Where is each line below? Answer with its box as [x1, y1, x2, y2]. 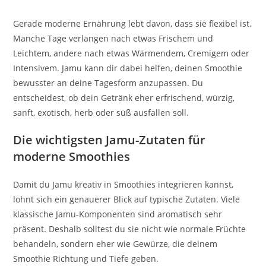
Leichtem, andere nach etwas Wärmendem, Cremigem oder [13, 47, 250, 59]
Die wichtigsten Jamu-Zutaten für [13, 131, 206, 148]
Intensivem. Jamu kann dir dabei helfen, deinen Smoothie [13, 62, 243, 74]
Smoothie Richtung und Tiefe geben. [13, 252, 159, 264]
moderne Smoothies [13, 148, 131, 164]
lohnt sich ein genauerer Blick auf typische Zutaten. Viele [13, 193, 240, 205]
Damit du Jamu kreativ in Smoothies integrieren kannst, [13, 178, 234, 190]
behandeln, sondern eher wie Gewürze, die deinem [13, 237, 218, 249]
